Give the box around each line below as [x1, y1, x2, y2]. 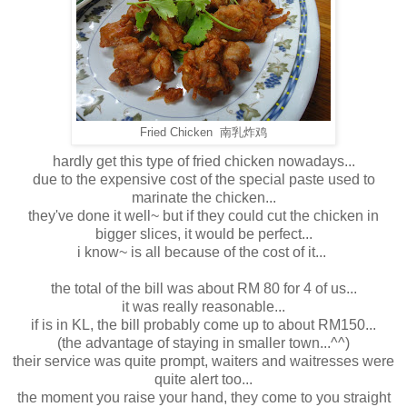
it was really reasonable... [122, 298, 285, 314]
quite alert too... [154, 371, 253, 387]
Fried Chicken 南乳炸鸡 [140, 125, 267, 139]
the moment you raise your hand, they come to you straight [16, 389, 391, 405]
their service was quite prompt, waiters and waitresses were [13, 352, 394, 369]
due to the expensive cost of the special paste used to [32, 171, 375, 187]
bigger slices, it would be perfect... [94, 225, 313, 242]
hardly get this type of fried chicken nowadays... [52, 153, 355, 169]
